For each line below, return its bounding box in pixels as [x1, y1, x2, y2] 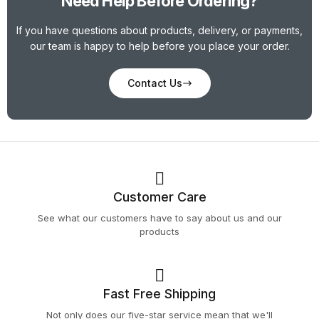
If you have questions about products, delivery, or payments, [16, 24, 303, 37]
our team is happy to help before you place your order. [29, 40, 290, 53]
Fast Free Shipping [103, 286, 216, 302]
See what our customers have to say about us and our [37, 212, 282, 224]
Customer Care [113, 189, 206, 205]
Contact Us [127, 77, 182, 90]
